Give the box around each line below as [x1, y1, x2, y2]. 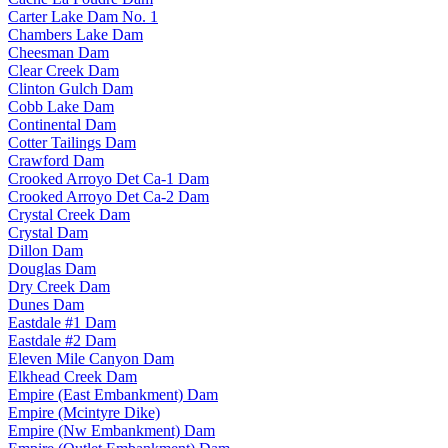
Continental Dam [8, 115, 116, 133]
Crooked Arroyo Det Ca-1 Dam [8, 169, 209, 187]
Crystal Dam [8, 223, 88, 241]
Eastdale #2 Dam [8, 331, 116, 349]
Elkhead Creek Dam [8, 367, 137, 385]
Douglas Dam [8, 259, 96, 277]
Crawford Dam [8, 151, 104, 169]
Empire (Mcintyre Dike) [8, 403, 160, 421]
